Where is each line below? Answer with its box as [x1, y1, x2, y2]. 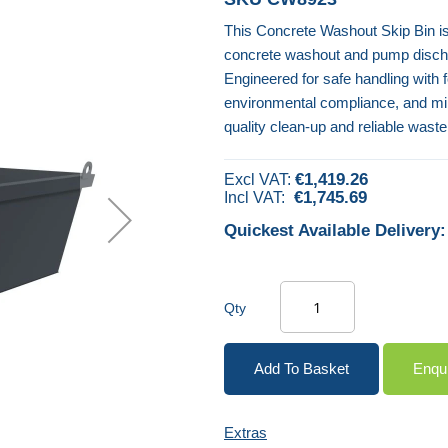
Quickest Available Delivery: [224, 220, 446, 240]
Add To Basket [254, 359, 349, 377]
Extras [224, 423, 267, 441]
